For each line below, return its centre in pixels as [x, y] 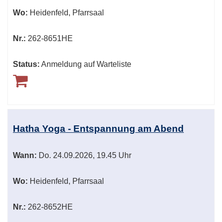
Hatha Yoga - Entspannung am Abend [98, 129]
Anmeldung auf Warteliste [86, 64]
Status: [26, 64]
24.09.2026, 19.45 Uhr [91, 156]
